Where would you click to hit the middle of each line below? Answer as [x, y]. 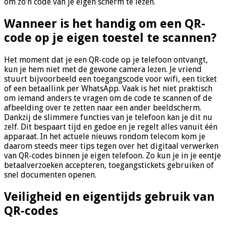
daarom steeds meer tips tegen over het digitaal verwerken [111, 146]
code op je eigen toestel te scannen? [110, 38]
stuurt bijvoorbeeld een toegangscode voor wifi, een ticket [110, 79]
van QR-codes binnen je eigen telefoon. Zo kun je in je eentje [112, 155]
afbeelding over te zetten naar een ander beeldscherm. [103, 107]
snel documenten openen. [50, 175]
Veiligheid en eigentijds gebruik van [109, 196]
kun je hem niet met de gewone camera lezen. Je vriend [103, 69]
